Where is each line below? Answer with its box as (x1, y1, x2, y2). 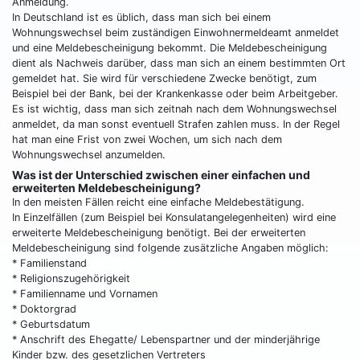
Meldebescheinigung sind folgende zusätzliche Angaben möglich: (12, 242, 329, 255)
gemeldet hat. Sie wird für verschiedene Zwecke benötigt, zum (12, 72, 317, 85)
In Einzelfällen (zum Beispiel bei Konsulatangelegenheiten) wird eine (12, 211, 336, 224)
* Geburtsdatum (12, 318, 90, 331)
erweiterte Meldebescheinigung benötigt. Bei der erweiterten (12, 227, 305, 239)
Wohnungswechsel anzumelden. (12, 149, 166, 162)
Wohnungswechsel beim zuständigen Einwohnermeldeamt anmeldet (12, 27, 339, 39)
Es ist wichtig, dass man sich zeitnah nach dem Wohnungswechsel (12, 103, 337, 116)
